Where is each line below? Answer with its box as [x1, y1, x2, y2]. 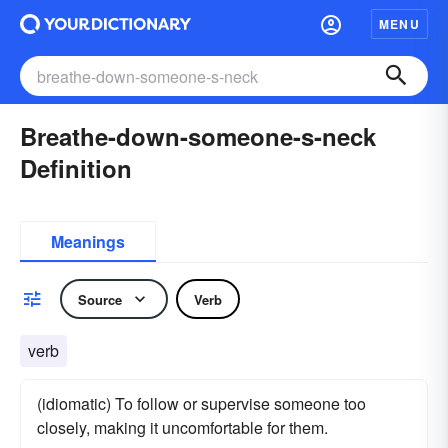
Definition [20, 151, 132, 185]
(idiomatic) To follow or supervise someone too [37, 392, 366, 415]
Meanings [51, 230, 125, 253]
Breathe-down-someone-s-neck [20, 119, 376, 153]
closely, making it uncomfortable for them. [37, 416, 328, 439]
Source [78, 289, 122, 309]
